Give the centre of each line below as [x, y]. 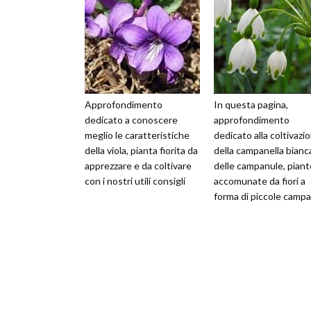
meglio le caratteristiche [137, 135]
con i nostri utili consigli [135, 181]
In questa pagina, [251, 104]
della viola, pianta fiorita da [141, 150]
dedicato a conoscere [131, 120]
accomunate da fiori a [260, 181]
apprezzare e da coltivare [138, 166]
